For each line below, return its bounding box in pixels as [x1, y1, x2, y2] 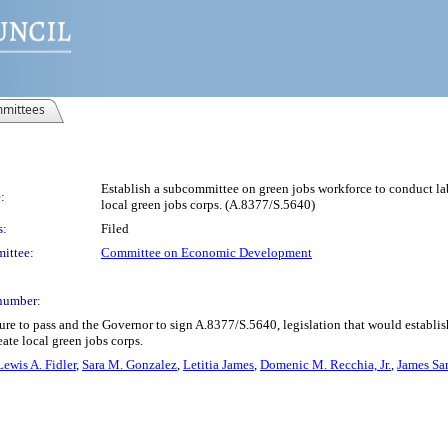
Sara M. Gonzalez [82, 357, 177, 372]
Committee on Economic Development [101, 245, 312, 260]
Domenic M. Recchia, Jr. [260, 357, 391, 372]
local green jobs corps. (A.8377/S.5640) [101, 197, 315, 212]
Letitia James [183, 357, 254, 372]
